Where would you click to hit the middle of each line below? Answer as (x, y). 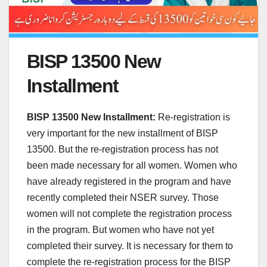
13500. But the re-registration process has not (122, 149)
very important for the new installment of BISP (122, 133)
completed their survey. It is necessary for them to (130, 246)
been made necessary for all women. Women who (132, 165)
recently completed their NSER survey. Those (123, 197)
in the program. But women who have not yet (120, 229)
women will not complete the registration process (129, 213)
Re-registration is (194, 117)
